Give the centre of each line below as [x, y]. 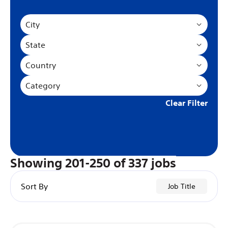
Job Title [182, 186]
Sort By [34, 186]
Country [41, 65]
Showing [36, 163]
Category [43, 85]
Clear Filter [187, 103]
